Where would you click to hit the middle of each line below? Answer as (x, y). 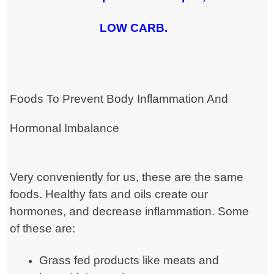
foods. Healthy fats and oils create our (109, 194)
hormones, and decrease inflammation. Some (130, 212)
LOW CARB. (133, 28)
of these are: (43, 229)
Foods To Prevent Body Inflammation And (119, 99)
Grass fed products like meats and (129, 261)
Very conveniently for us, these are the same (127, 177)
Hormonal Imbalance (65, 128)
